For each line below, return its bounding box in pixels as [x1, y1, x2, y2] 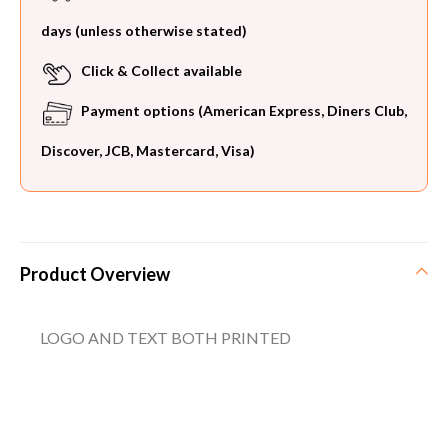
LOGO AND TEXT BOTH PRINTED [40, 328, 291, 348]
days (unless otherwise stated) [41, 22, 247, 40]
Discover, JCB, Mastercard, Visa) [41, 142, 255, 160]
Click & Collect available [78, 62, 242, 80]
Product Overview [20, 263, 170, 286]
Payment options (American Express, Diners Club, [78, 102, 407, 120]
